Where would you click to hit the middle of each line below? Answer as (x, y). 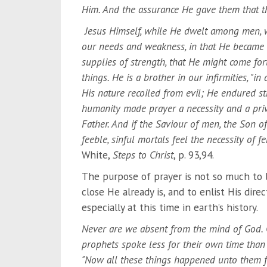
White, (97, 154)
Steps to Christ (143, 154)
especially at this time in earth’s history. (170, 207)
